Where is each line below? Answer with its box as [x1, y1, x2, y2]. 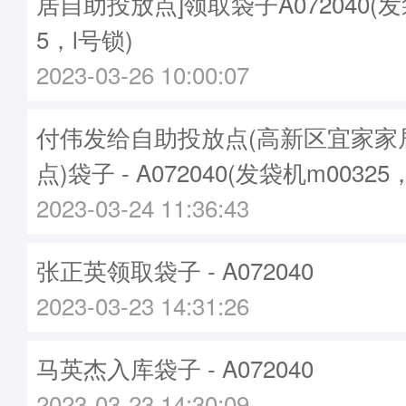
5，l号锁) [36, 22, 133, 55]
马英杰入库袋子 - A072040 [36, 351, 314, 384]
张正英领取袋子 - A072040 [36, 253, 314, 286]
